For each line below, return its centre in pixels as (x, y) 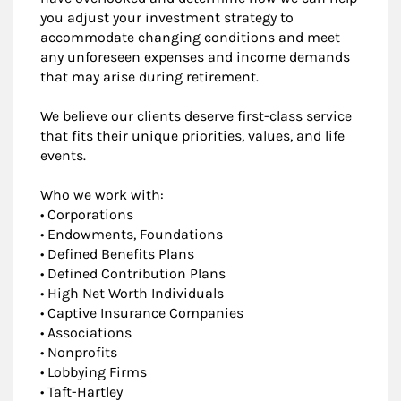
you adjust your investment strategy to (167, 17)
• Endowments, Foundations (132, 234)
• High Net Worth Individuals (132, 293)
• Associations (86, 332)
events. (63, 155)
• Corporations (87, 214)
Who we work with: (102, 194)
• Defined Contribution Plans (133, 273)
